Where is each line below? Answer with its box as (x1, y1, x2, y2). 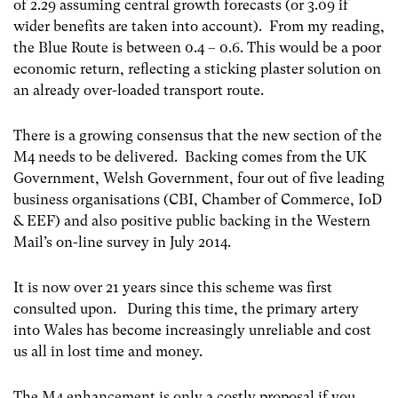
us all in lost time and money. (13, 342, 203, 360)
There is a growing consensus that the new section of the (13, 126, 382, 144)
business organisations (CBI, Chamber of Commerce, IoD (13, 190, 382, 208)
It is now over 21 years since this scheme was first (13, 278, 332, 296)
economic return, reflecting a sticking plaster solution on (13, 60, 381, 77)
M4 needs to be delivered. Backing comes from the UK (13, 147, 367, 165)
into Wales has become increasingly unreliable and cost (13, 321, 371, 338)
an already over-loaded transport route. (13, 81, 267, 99)
